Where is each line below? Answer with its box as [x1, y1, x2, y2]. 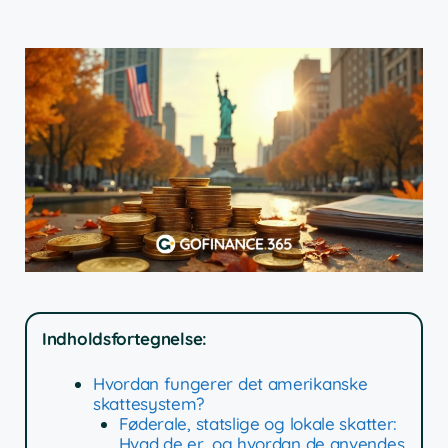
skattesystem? [93, 393, 205, 415]
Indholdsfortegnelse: [42, 327, 207, 349]
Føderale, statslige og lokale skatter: [118, 413, 398, 435]
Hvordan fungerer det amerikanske [93, 373, 368, 395]
